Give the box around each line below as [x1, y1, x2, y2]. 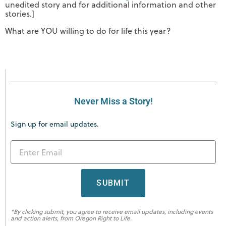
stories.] [5, 8, 34, 20]
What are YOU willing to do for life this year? [5, 25, 171, 37]
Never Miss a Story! [74, 96, 153, 107]
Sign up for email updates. [11, 119, 99, 130]
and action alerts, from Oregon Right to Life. [11, 214, 132, 223]
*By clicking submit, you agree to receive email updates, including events [11, 207, 213, 216]
